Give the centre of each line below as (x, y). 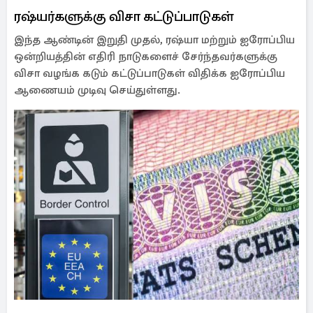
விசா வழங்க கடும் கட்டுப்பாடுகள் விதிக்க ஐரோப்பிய (150, 73)
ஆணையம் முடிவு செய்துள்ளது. (99, 90)
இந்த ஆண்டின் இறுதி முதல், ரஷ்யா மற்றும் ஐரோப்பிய (154, 40)
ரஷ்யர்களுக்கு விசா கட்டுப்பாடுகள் (124, 16)
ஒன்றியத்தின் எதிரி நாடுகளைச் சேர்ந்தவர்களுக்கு (146, 57)
